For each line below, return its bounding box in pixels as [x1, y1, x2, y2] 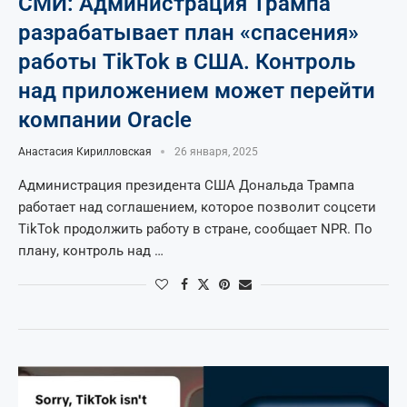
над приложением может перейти [18, 78, 375, 104]
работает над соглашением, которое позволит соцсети [18, 199, 376, 215]
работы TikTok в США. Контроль [18, 49, 355, 74]
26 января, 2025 [174, 145, 258, 158]
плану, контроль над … [18, 243, 164, 259]
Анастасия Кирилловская [18, 145, 152, 158]
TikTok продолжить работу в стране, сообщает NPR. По [18, 221, 372, 237]
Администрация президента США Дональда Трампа [18, 177, 354, 194]
